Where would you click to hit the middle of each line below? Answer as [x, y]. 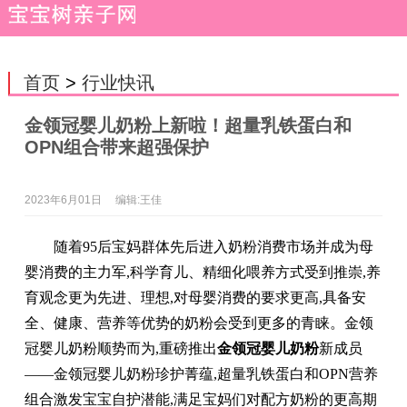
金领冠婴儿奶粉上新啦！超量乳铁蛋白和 [188, 125]
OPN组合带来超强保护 [116, 147]
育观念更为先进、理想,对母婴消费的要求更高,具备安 [195, 298]
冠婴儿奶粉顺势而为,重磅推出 [120, 348]
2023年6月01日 [63, 200]
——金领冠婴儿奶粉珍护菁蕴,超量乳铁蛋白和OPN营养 [201, 374]
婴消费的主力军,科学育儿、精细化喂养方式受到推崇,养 [202, 272]
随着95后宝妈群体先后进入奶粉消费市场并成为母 [213, 247]
